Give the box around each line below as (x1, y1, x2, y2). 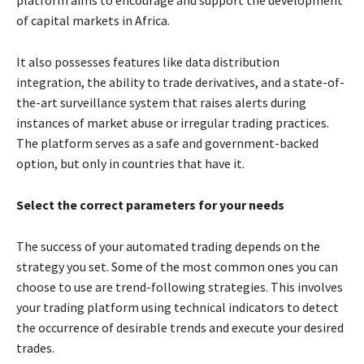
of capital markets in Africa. (16, 11, 170, 28)
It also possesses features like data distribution (16, 53, 279, 70)
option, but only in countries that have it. (16, 154, 245, 171)
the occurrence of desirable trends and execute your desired (16, 318, 344, 336)
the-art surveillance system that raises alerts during (16, 93, 306, 110)
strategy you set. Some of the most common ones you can (16, 258, 338, 275)
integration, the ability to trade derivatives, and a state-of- (16, 73, 344, 90)
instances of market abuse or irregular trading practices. (16, 114, 329, 131)
